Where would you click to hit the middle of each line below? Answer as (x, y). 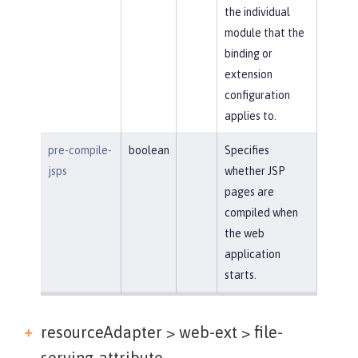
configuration (257, 95)
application (252, 254)
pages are (249, 191)
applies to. (250, 115)
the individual (257, 12)
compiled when (261, 212)
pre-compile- (80, 150)
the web (244, 233)
